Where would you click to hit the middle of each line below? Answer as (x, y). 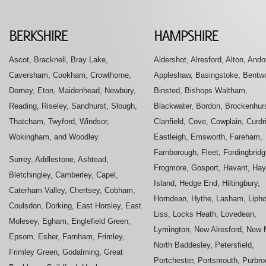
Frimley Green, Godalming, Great (66, 252)
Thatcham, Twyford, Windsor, (59, 121)
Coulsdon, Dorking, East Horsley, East (75, 205)
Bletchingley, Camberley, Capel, (64, 175)
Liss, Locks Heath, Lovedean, (205, 214)
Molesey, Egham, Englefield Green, (70, 221)
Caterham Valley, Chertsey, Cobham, (72, 190)
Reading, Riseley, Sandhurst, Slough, (73, 106)
